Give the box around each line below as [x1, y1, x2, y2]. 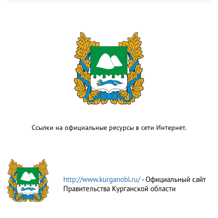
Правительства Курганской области [63, 184, 176, 193]
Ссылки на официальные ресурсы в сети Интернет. [32, 123, 186, 132]
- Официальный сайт [142, 175, 206, 184]
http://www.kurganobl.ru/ [63, 175, 142, 184]
